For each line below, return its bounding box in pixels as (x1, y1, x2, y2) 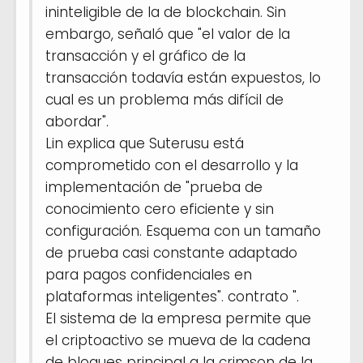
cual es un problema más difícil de (45, 89, 284, 109)
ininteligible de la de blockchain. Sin (45, 2, 286, 22)
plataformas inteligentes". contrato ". (45, 286, 299, 306)
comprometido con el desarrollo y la (45, 155, 298, 175)
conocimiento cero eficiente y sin (45, 199, 274, 219)
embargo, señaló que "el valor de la (45, 23, 290, 44)
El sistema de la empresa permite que (45, 308, 311, 328)
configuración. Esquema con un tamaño (45, 220, 321, 241)
